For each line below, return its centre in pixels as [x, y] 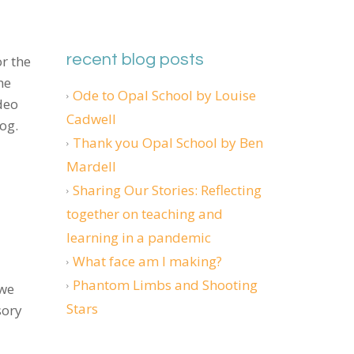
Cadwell [91, 119]
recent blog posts [135, 60]
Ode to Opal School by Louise [164, 95]
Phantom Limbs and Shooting [165, 285]
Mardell [91, 166]
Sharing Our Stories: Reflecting [167, 190]
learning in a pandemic [138, 237]
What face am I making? [147, 261]
